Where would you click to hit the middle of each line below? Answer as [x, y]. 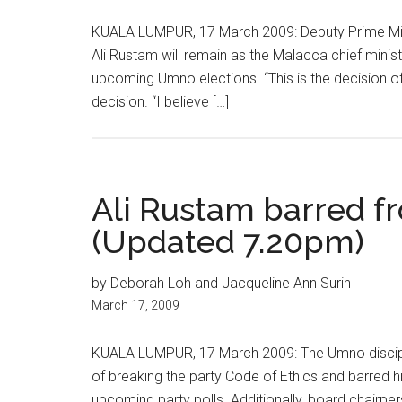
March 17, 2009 [135, 305]
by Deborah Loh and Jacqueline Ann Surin [221, 283]
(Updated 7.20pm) [228, 241]
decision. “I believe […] [160, 102]
